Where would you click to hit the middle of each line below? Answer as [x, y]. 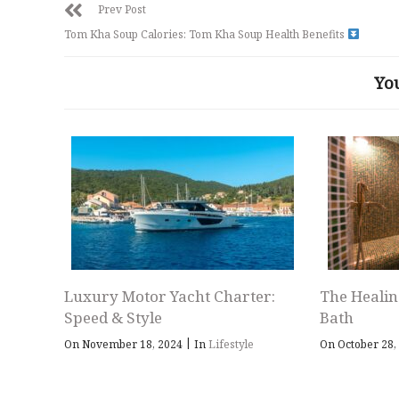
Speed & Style [113, 317]
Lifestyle [231, 344]
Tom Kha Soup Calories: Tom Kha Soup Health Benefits [206, 34]
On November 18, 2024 [125, 344]
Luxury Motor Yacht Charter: [170, 296]
